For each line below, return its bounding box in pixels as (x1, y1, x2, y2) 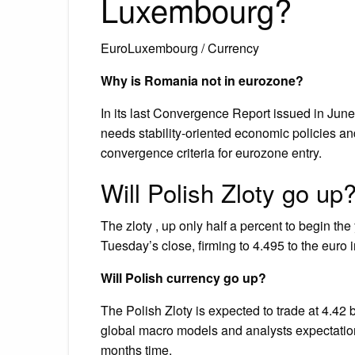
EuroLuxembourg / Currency (101, 38, 259, 57)
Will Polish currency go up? (101, 268, 266, 287)
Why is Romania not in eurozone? (101, 71, 303, 90)
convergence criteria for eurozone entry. (101, 143, 322, 162)
